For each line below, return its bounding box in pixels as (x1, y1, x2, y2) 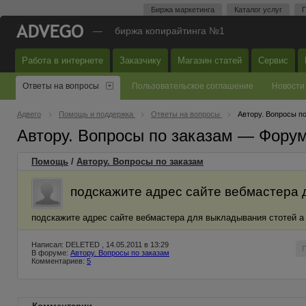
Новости (272, 81, 305, 91)
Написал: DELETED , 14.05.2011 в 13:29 (31, 240, 169, 249)
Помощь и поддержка (59, 110, 135, 118)
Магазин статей (178, 55, 242, 66)
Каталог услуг (234, 5, 282, 14)
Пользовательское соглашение (132, 81, 253, 91)
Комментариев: (31, 257, 87, 265)
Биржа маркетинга (151, 5, 214, 14)
